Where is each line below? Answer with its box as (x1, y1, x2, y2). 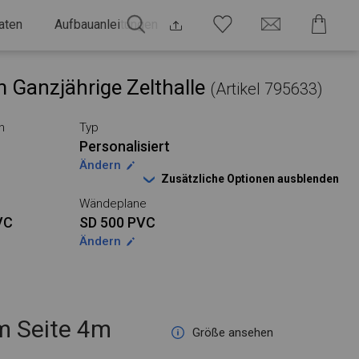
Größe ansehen (192, 325, 274, 340)
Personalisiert (79, 138, 170, 155)
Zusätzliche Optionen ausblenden (161, 172, 339, 185)
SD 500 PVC (79, 214, 155, 231)
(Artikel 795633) (210, 79, 323, 99)
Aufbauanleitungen (54, 17, 158, 32)
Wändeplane (79, 196, 147, 211)
